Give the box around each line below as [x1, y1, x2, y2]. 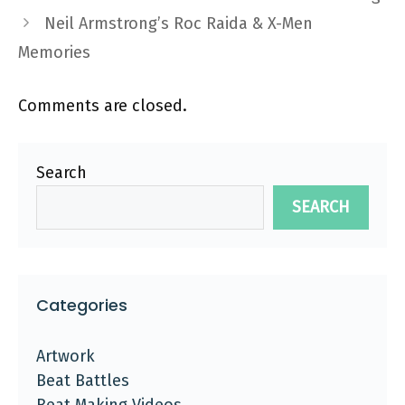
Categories [36, 294, 127, 316]
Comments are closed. [18, 96, 187, 116]
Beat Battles [36, 371, 129, 391]
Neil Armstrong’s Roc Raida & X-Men [43, 14, 313, 33]
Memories [18, 42, 90, 62]
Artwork [36, 346, 95, 366]
